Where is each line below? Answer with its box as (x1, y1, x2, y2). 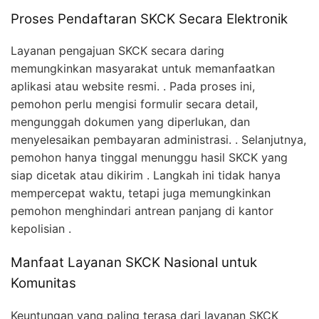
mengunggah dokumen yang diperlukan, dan (11, 115, 250, 130)
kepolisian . (11, 221, 71, 236)
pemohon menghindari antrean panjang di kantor (11, 204, 273, 219)
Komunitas (11, 275, 76, 292)
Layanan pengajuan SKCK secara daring (11, 43, 224, 58)
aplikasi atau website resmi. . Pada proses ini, (11, 79, 255, 94)
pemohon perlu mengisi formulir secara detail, (11, 97, 258, 112)
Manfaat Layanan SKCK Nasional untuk (11, 254, 257, 271)
